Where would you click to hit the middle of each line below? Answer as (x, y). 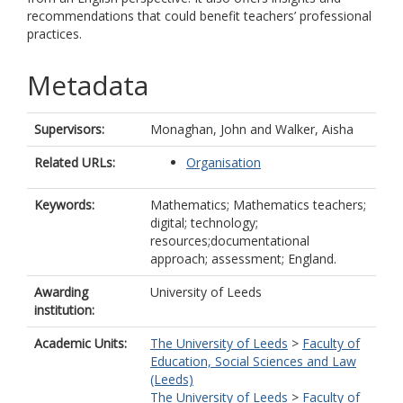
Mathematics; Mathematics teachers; (258, 205)
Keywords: (64, 205)
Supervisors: (69, 129)
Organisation (224, 162)
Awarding (61, 292)
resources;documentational (230, 241)
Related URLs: (75, 162)
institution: (64, 310)
